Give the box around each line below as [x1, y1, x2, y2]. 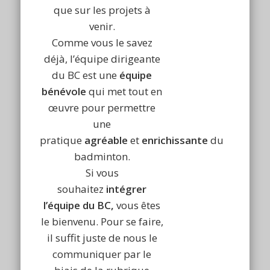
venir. [89, 19, 115, 34]
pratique [40, 133, 85, 148]
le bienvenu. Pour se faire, [40, 215, 163, 229]
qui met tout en [89, 84, 163, 99]
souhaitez [57, 182, 107, 196]
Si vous [85, 166, 119, 180]
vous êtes [114, 198, 161, 213]
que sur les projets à [53, 3, 151, 17]
